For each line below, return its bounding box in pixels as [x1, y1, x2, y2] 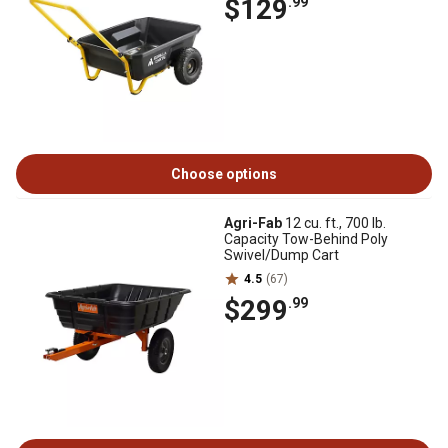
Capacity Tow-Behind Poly [224, 231, 388, 247]
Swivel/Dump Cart [224, 247, 339, 263]
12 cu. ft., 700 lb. [282, 215, 386, 231]
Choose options [171, 166, 277, 182]
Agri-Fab [224, 215, 282, 231]
